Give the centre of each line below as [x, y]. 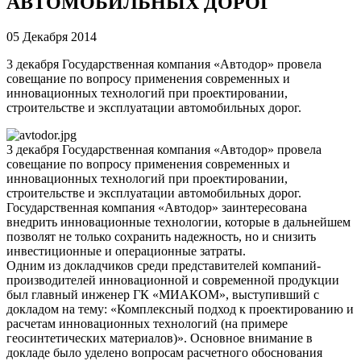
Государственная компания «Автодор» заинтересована [157, 207]
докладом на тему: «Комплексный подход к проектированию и [180, 309]
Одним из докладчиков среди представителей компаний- [164, 265]
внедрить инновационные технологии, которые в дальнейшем [178, 222]
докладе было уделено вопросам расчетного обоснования [164, 352]
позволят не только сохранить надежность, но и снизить [161, 236]
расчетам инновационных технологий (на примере [147, 323]
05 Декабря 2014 [52, 36]
